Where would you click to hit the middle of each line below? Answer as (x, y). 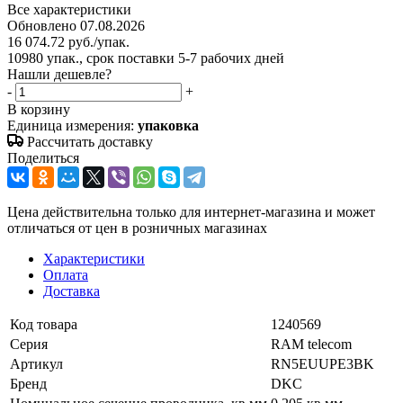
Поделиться (43, 157)
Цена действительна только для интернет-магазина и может (191, 211)
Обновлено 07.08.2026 (76, 25)
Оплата (66, 274)
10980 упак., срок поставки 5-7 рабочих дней (146, 58)
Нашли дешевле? (59, 74)
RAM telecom (311, 344)
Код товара (44, 324)
